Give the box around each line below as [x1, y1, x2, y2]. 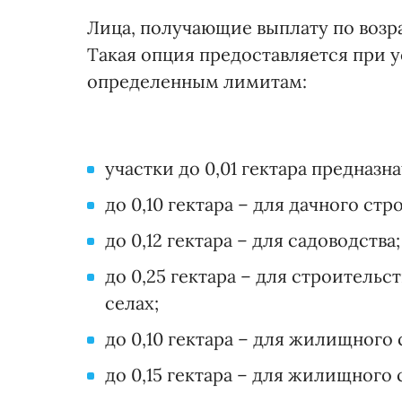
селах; [105, 292, 159, 315]
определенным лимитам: [87, 70, 307, 93]
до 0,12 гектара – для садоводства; [105, 229, 400, 252]
